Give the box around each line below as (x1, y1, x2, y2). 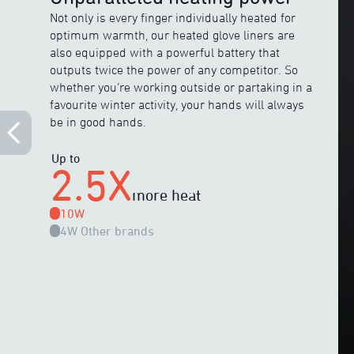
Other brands (81, 224, 155, 238)
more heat (132, 186, 201, 204)
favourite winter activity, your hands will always (50, 97, 305, 111)
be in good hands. (50, 115, 147, 129)
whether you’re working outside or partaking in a (50, 80, 313, 94)
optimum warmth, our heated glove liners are (50, 28, 296, 42)
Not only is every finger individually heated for (50, 10, 296, 24)
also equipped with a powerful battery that (50, 45, 281, 59)
